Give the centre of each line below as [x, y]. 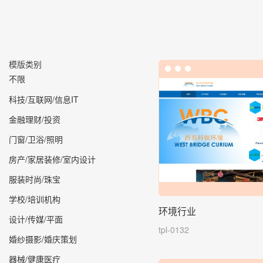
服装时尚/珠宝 [35, 179]
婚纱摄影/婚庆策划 [43, 239]
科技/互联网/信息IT [44, 99]
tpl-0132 [174, 229]
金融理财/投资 [35, 119]
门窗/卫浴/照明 [36, 139]
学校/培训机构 [35, 199]
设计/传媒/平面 [36, 219]
